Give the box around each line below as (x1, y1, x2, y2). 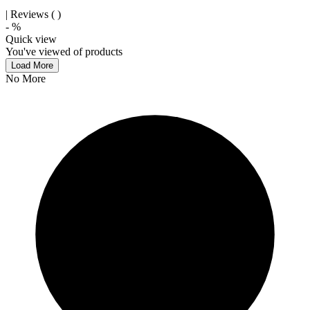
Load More (11, 60, 53, 71)
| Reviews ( (6, 8, 55, 20)
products (85, 46, 122, 57)
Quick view (6, 33, 57, 45)
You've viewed (6, 46, 73, 57)
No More (6, 73, 46, 84)
